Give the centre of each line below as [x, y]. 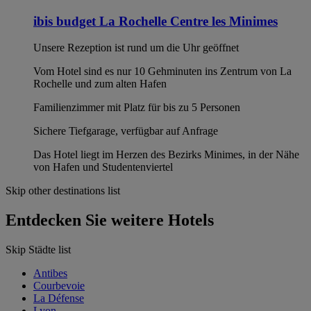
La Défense [59, 299]
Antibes [50, 274]
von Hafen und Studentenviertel [103, 167]
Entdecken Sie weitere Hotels [110, 220]
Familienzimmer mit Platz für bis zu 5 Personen [137, 108]
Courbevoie [59, 286]
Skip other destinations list [63, 191]
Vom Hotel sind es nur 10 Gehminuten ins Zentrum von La [162, 72]
